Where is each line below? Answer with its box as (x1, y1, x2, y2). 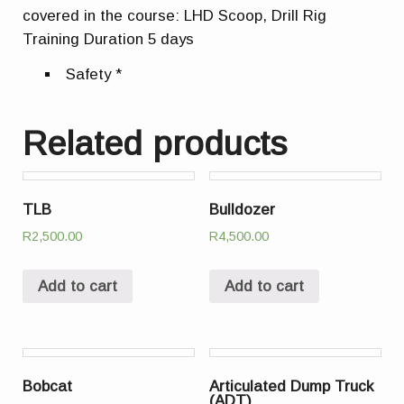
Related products (23, 124, 288, 163)
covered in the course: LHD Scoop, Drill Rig (23, 6, 327, 24)
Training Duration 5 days (23, 30, 195, 48)
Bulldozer (208, 200, 275, 218)
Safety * (66, 66, 123, 84)
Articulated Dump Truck (208, 378, 373, 396)
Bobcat (23, 378, 73, 396)
